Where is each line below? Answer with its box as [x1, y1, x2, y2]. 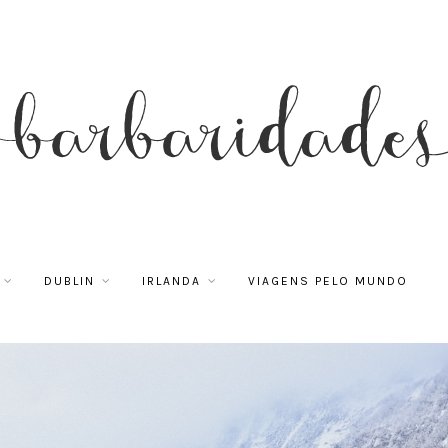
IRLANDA [142, 274, 201, 288]
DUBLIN [44, 274, 95, 288]
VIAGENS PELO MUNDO [248, 274, 408, 288]
